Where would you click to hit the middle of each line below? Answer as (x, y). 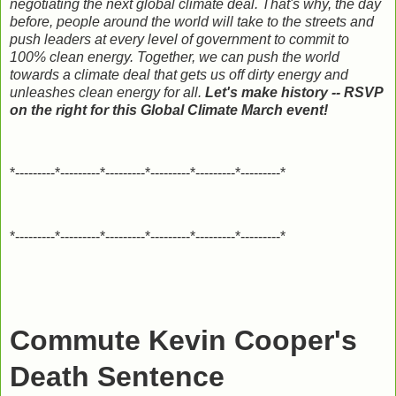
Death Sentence (117, 377)
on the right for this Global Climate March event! (169, 110)
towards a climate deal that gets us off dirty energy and (179, 74)
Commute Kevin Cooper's (183, 341)
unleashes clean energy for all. (107, 92)
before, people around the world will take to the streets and (192, 21)
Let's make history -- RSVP (294, 92)
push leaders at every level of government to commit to (179, 39)
